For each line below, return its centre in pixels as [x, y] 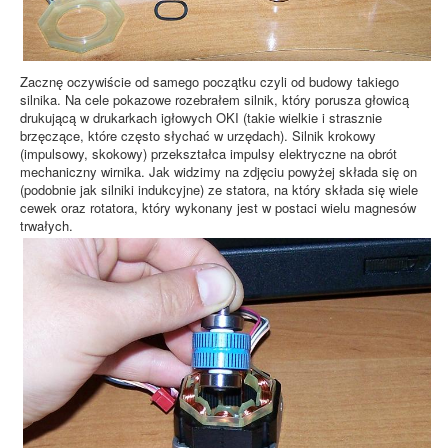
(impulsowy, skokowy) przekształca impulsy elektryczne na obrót [208, 154]
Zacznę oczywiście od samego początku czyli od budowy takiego [209, 82]
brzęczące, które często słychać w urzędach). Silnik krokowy [198, 136]
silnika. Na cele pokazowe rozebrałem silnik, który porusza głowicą [214, 100]
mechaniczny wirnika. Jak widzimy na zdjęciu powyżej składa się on [218, 172]
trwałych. [46, 226]
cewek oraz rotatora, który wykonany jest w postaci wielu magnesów [218, 208]
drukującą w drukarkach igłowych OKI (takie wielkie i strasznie [201, 118]
